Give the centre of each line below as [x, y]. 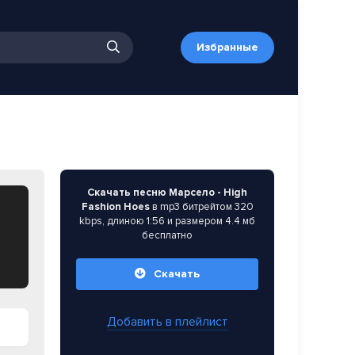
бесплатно [167, 235]
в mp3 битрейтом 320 [201, 207]
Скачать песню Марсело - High [167, 193]
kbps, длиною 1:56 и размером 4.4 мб [167, 221]
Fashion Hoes [115, 207]
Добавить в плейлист [167, 322]
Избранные [227, 47]
